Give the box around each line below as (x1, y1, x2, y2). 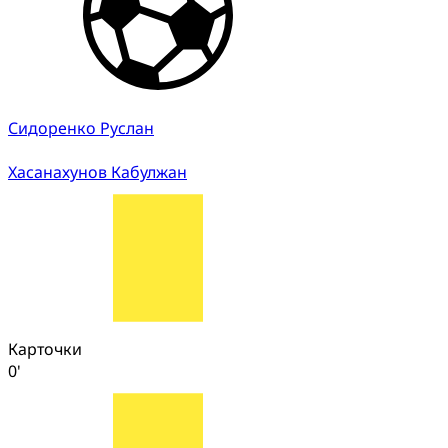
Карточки (8, 337, 82, 360)
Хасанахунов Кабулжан (8, 160, 187, 183)
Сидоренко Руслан (8, 116, 154, 139)
